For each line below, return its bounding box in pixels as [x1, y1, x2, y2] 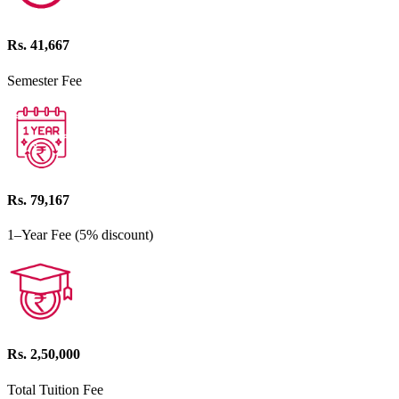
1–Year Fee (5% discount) [7, 227, 153, 243]
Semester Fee [7, 72, 82, 88]
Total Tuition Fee [7, 381, 103, 397]
